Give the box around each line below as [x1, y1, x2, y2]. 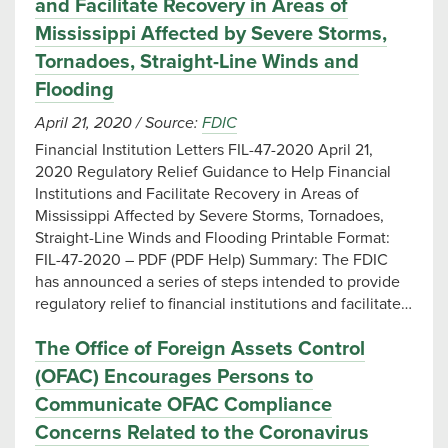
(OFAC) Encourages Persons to [35, 365, 313, 389]
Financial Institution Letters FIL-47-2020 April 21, [35, 140, 373, 160]
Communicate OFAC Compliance [35, 393, 332, 417]
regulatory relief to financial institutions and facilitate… [35, 294, 412, 314]
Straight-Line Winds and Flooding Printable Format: [35, 228, 390, 248]
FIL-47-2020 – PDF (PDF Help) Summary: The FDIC [35, 250, 388, 270]
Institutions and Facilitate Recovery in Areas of [35, 184, 359, 204]
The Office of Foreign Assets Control [35, 337, 365, 361]
